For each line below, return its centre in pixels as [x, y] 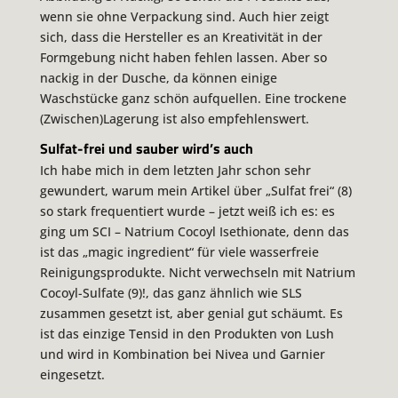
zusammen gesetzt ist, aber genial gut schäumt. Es [191, 313]
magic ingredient [138, 252]
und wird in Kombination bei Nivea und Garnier [182, 354]
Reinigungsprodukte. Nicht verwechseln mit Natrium [197, 272]
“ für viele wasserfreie [254, 252]
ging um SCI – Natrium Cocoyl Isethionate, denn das [194, 231]
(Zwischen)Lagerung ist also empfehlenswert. [174, 118]
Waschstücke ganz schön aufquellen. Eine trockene [193, 98]
